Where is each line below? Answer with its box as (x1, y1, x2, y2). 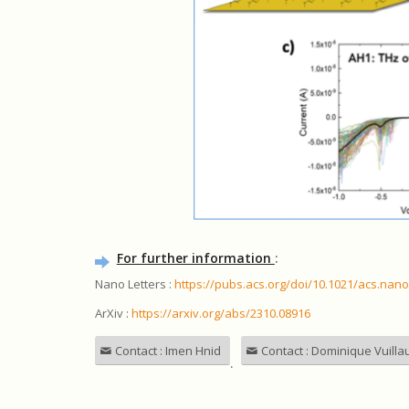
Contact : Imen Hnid (114, 341, 221, 359)
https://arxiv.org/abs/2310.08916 (131, 304, 310, 321)
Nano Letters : (94, 275, 174, 292)
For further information (116, 248, 275, 267)
